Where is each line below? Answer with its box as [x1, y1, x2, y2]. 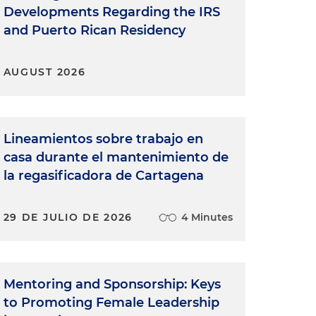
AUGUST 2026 [3, 66, 86, 78]
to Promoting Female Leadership [3, 295, 219, 310]
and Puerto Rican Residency [3, 23, 186, 38]
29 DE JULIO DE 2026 [3, 211, 133, 224]
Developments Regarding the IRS [3, 4, 220, 20]
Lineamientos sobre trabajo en [3, 131, 203, 147]
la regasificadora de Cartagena [3, 168, 204, 183]
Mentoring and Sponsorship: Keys [3, 276, 221, 292]
